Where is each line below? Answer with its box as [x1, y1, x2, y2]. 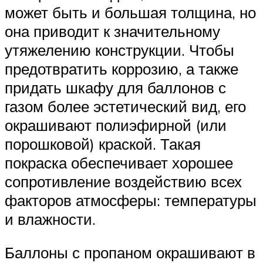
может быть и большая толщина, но [5, 2, 256, 22]
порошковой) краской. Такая [5, 134, 201, 153]
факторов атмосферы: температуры [5, 190, 257, 210]
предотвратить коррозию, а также [5, 59, 238, 78]
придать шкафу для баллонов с [5, 77, 226, 97]
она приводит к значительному [5, 21, 220, 41]
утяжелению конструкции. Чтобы [5, 40, 234, 59]
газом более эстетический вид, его [5, 96, 246, 116]
